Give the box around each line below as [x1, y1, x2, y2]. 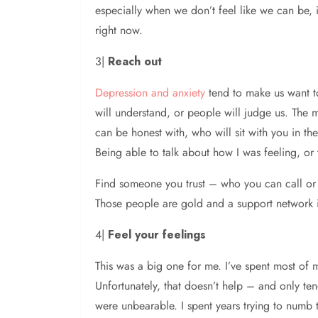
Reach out [108, 53, 162, 70]
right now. [95, 22, 143, 39]
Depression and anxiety [95, 84, 205, 102]
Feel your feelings [108, 226, 206, 243]
